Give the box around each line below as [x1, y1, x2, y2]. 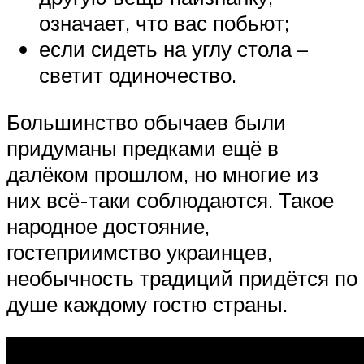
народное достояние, [6, 212, 210, 239]
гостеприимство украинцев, [6, 238, 272, 265]
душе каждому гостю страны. [6, 290, 288, 317]
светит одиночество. [39, 62, 236, 89]
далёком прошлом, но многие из [6, 160, 318, 187]
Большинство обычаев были [6, 108, 286, 135]
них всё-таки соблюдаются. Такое [6, 186, 334, 213]
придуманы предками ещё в [6, 134, 279, 161]
